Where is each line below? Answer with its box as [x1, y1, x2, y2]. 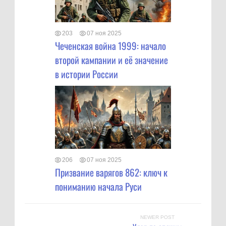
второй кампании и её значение [55, 52, 168, 67]
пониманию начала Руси [55, 179, 142, 193]
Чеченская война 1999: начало [55, 38, 166, 52]
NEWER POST [140, 214, 175, 220]
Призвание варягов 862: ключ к [55, 164, 167, 179]
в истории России [55, 66, 118, 81]
